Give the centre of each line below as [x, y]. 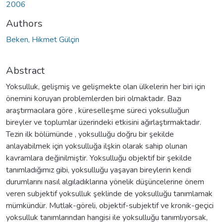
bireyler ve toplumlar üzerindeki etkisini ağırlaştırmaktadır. [104, 122]
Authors [24, 23]
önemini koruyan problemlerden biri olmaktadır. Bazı [94, 98]
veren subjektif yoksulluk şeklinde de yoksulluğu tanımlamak [109, 194]
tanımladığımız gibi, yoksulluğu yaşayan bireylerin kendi [99, 170]
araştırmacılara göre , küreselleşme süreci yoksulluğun [98, 110]
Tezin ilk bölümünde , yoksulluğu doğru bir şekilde [90, 134]
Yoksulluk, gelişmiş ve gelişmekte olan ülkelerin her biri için [106, 86]
